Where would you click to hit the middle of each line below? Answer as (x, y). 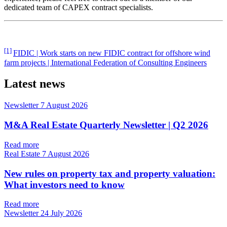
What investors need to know (64, 184)
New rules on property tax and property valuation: (110, 173)
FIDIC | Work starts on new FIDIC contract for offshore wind (112, 53)
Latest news (34, 84)
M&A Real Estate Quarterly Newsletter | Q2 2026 (106, 125)
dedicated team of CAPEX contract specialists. (79, 8)
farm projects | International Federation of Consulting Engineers (105, 62)
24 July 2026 (61, 213)
